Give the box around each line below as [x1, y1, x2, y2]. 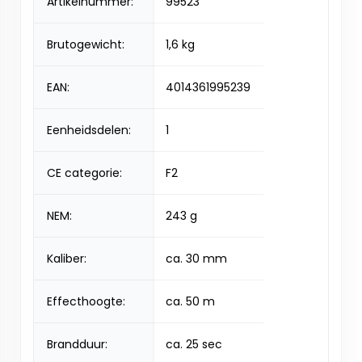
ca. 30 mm [166, 250, 227, 267]
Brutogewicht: [47, 36, 124, 53]
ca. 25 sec [166, 336, 222, 352]
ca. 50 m [166, 293, 215, 309]
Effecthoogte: [47, 293, 125, 309]
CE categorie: [47, 165, 122, 181]
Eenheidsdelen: [47, 122, 131, 138]
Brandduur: [47, 336, 107, 352]
